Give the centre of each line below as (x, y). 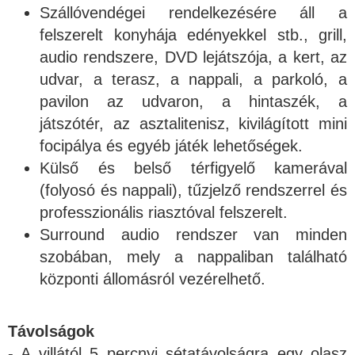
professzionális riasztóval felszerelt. (164, 212)
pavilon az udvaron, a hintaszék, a (193, 101)
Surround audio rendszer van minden (193, 235)
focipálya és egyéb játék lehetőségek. (171, 146)
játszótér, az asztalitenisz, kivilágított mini (193, 124)
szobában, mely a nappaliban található (193, 257)
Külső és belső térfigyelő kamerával (193, 168)
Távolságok (51, 331)
